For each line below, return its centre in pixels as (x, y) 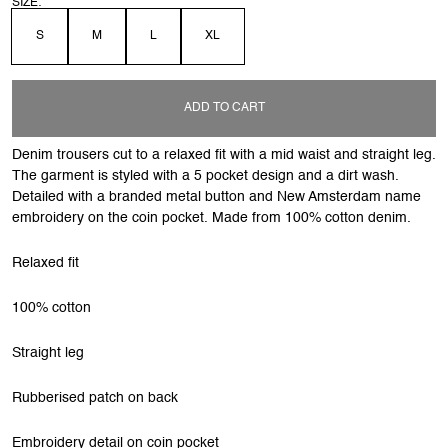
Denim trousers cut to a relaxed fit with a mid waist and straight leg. (224, 154)
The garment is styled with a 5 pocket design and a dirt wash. (205, 175)
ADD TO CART (224, 107)
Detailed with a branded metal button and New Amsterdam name (216, 196)
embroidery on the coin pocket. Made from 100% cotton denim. (211, 217)
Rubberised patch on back (95, 397)
